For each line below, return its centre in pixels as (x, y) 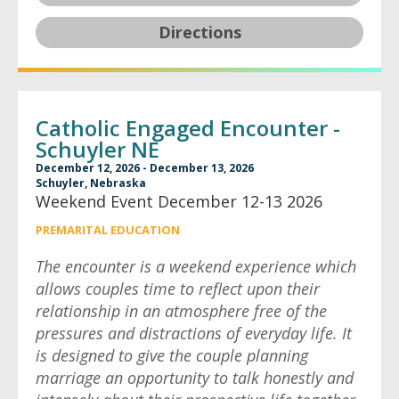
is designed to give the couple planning (172, 355)
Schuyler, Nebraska (91, 183)
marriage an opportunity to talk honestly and (195, 378)
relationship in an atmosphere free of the (181, 311)
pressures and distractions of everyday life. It (194, 333)
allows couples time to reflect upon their (178, 289)
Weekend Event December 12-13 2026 (179, 201)
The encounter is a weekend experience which (196, 266)
